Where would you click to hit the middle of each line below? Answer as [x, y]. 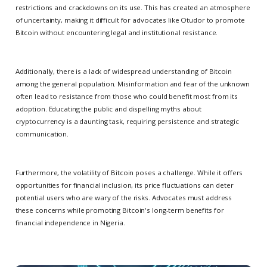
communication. [42, 133]
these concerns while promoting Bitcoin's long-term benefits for [119, 210]
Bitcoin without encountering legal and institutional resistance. [117, 32]
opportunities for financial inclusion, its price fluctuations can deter [124, 185]
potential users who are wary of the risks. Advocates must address [124, 198]
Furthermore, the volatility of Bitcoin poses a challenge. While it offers [129, 173]
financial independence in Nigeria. [70, 223]
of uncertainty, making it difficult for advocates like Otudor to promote [130, 20]
